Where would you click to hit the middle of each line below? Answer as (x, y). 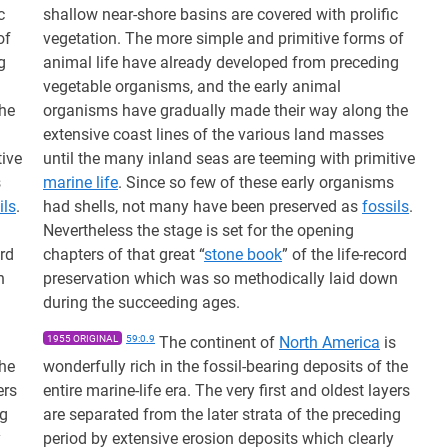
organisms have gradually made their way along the (225, 110)
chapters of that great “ (123, 254)
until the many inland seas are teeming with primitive (229, 158)
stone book (243, 254)
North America (329, 342)
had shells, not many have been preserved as (202, 206)
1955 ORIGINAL (82, 338)
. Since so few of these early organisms (256, 182)
